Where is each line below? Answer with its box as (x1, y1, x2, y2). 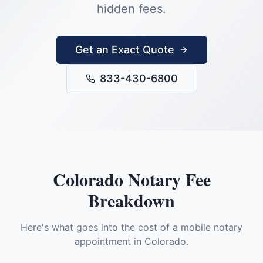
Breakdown (88, 187, 175, 213)
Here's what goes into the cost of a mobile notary (21, 221, 242, 233)
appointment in (75, 235, 144, 247)
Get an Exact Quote (75, 43, 174, 56)
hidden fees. (97, 2, 166, 16)
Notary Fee (123, 166, 211, 192)
